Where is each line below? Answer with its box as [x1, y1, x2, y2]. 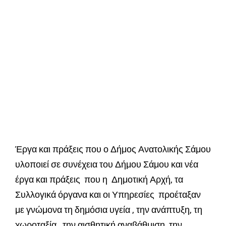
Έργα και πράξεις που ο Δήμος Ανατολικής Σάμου [15, 144, 211, 155]
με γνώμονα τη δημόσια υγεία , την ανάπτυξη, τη [15, 204, 202, 215]
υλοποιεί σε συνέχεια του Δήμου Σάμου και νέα [15, 159, 198, 170]
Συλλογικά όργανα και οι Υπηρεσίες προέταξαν [15, 189, 201, 200]
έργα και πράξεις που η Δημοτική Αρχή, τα [15, 174, 183, 185]
